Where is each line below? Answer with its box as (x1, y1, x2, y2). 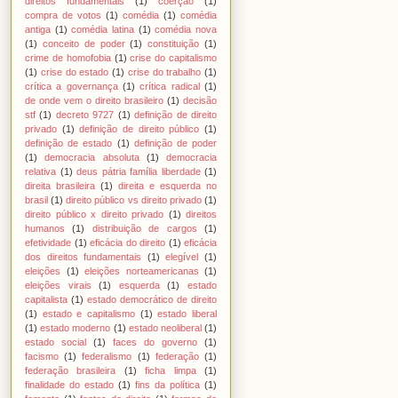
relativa (25, 165, 56, 177)
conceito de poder (42, 37, 125, 49)
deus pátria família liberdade (76, 165, 201, 177)
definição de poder (133, 137, 218, 148)
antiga (25, 23, 51, 35)
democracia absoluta (44, 151, 139, 163)
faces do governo (113, 336, 197, 347)
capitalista (25, 293, 68, 305)
